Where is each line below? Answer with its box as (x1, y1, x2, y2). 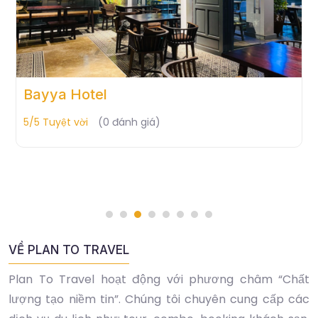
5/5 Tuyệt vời (26, 136, 91, 151)
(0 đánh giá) (100, 136, 163, 151)
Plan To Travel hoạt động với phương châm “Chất (9, 271, 309, 288)
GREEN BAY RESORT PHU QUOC (26, 86, 246, 104)
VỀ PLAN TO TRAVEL (9, 243, 129, 258)
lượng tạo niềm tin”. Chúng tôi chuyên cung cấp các (9, 291, 309, 308)
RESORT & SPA (26, 107, 126, 125)
